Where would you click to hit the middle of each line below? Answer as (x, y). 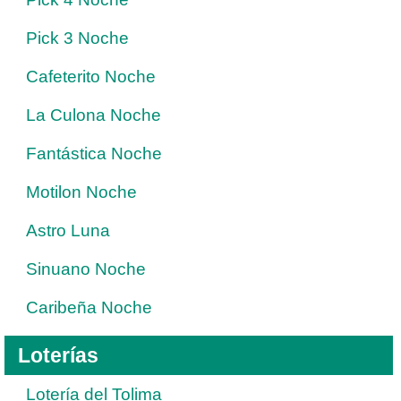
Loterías (58, 355)
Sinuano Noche (86, 269)
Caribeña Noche (89, 307)
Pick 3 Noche (77, 38)
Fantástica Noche (94, 153)
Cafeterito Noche (91, 76)
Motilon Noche (81, 192)
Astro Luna (68, 230)
